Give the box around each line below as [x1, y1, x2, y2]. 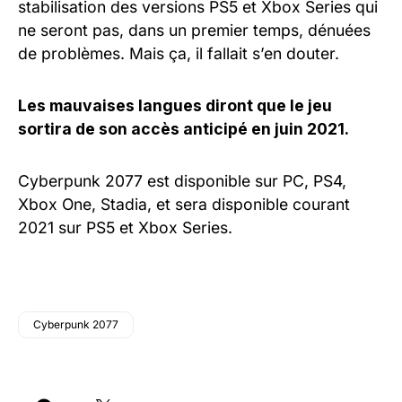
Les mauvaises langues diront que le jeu [18, 95, 332, 115]
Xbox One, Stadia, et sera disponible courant [18, 194, 350, 214]
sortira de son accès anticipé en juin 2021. [18, 118, 349, 138]
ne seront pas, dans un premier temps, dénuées [18, 20, 371, 39]
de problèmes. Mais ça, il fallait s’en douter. [18, 43, 339, 63]
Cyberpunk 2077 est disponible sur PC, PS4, [18, 170, 346, 190]
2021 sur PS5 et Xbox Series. [18, 217, 232, 237]
